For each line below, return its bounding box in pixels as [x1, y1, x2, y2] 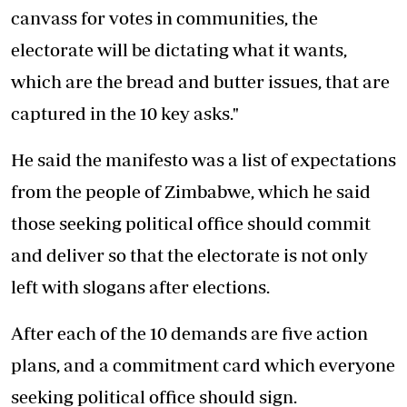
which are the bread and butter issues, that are [11, 70, 390, 92]
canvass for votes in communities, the [11, 6, 318, 28]
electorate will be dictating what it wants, [11, 38, 347, 60]
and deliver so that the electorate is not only [11, 243, 368, 265]
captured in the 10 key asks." [11, 102, 239, 124]
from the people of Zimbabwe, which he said [11, 180, 371, 202]
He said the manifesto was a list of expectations [11, 148, 396, 170]
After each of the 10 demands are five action [11, 322, 368, 343]
